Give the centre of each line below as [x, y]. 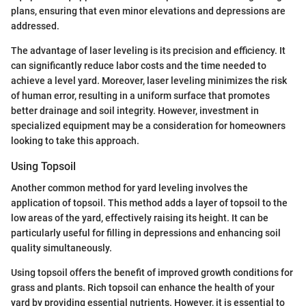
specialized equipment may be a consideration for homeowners [148, 125]
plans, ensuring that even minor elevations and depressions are [148, 11]
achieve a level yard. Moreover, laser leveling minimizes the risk [149, 80]
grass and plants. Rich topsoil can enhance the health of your [143, 287]
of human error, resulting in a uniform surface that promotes [140, 95]
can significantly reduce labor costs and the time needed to [139, 65]
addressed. [35, 26]
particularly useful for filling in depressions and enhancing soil [146, 233]
